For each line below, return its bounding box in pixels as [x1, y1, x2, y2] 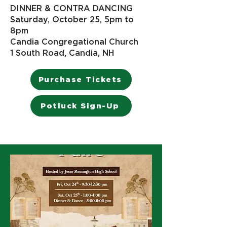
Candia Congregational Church [10, 36, 138, 47]
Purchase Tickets [38, 74, 122, 84]
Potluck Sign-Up [41, 101, 120, 110]
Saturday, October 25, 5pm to [10, 14, 134, 24]
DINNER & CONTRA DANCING [10, 3, 133, 13]
